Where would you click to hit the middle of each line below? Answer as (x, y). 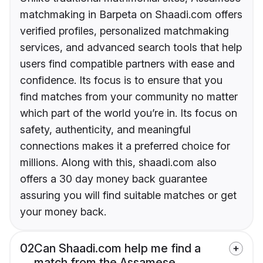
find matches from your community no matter (129, 97)
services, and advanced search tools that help (131, 48)
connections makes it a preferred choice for (125, 146)
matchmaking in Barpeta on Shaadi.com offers (131, 15)
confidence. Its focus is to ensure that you (121, 80)
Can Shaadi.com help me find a (117, 249)
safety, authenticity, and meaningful (105, 130)
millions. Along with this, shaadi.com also (118, 163)
